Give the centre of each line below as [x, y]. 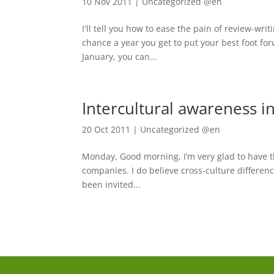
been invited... [112, 184]
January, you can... [120, 57]
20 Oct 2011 [106, 129]
